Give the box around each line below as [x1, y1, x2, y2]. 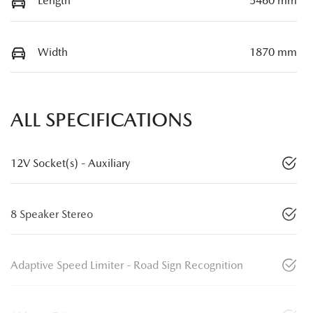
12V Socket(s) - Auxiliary [10, 156, 130, 170]
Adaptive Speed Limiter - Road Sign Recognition [10, 259, 243, 272]
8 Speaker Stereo [10, 208, 93, 221]
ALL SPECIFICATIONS [10, 108, 192, 131]
